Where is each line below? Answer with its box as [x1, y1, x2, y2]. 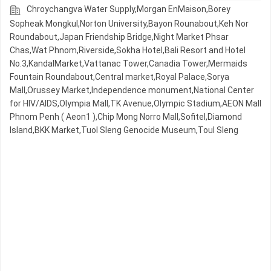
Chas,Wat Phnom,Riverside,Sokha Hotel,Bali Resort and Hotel [10, 45, 246, 56]
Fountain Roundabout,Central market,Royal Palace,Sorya [10, 72, 229, 82]
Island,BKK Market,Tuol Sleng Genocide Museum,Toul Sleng [10, 125, 238, 135]
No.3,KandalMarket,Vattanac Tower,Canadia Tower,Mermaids [10, 59, 247, 69]
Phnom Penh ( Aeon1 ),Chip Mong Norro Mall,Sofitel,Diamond [10, 112, 242, 122]
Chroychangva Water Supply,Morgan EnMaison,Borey [27, 4, 230, 15]
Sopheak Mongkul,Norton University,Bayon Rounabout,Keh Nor [10, 19, 249, 29]
